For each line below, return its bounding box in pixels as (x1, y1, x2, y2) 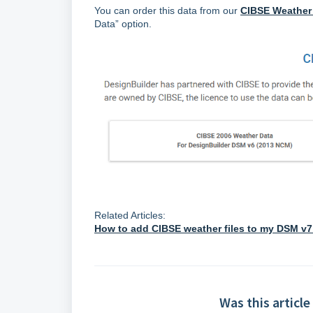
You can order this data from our (94, 5, 240, 16)
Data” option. (94, 18, 152, 29)
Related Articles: (94, 209, 166, 221)
